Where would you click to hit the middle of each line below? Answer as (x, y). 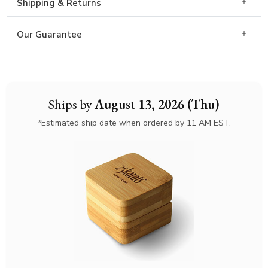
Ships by (71, 104)
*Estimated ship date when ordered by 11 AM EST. (134, 123)
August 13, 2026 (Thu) (157, 104)
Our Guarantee (49, 35)
